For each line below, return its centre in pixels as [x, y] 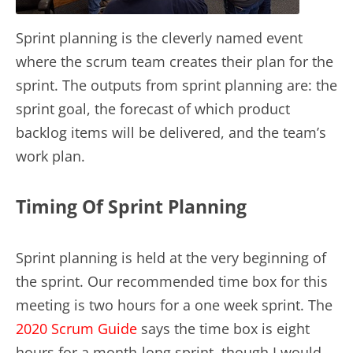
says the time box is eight [223, 328]
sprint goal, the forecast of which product [153, 109]
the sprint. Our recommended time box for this [172, 281]
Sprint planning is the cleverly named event [159, 38]
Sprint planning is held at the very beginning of [171, 257]
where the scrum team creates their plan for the [175, 61]
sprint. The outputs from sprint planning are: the [176, 85]
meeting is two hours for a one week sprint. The [174, 305]
